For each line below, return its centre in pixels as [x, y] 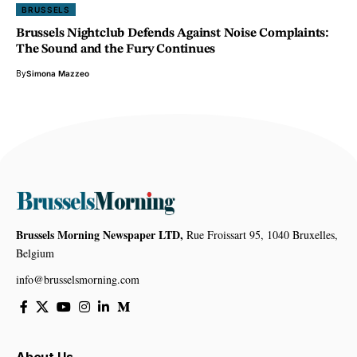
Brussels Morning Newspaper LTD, [100, 234]
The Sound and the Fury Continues [116, 49]
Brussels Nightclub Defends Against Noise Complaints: [173, 33]
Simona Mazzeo [58, 73]
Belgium [35, 253]
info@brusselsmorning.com [78, 279]
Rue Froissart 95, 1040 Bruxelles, [261, 234]
